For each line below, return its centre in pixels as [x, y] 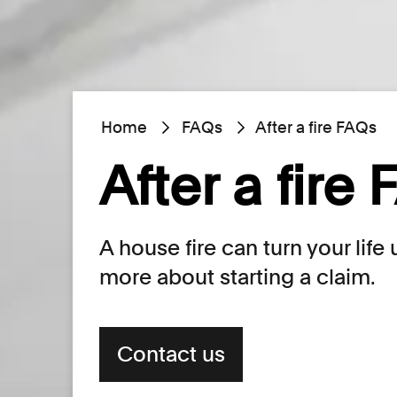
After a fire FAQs [316, 127]
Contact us [171, 354]
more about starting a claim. [237, 276]
